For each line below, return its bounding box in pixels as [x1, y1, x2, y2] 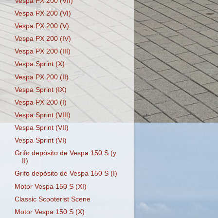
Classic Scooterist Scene [14, 195, 91, 203]
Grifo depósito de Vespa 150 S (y [14, 149, 116, 157]
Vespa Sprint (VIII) [14, 111, 71, 119]
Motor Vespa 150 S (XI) [14, 182, 87, 190]
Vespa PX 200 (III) [14, 48, 71, 55]
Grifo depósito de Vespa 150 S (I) [14, 170, 117, 178]
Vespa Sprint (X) [14, 60, 65, 68]
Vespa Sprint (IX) [14, 86, 67, 93]
